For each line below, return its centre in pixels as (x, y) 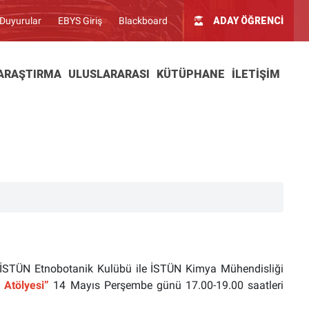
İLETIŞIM (256, 74)
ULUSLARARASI (109, 74)
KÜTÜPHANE (191, 74)
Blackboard (143, 21)
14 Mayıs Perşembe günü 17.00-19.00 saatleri (167, 285)
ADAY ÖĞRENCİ (248, 21)
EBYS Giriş (80, 21)
